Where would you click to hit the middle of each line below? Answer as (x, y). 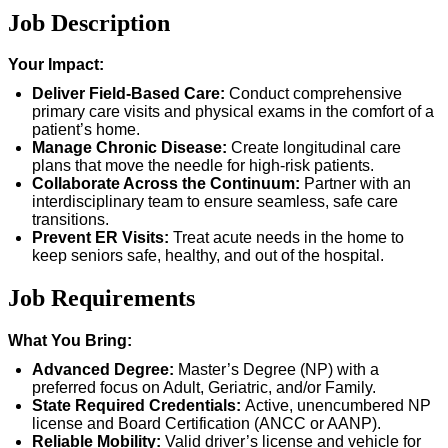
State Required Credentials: (136, 405)
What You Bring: (70, 340)
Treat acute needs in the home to (288, 238)
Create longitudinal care (316, 148)
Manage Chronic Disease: (129, 148)
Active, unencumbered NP (338, 405)
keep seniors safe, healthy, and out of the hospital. (208, 256)
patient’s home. (86, 130)
